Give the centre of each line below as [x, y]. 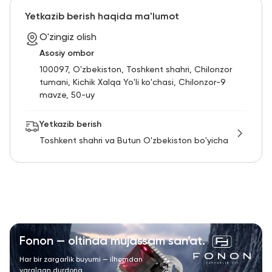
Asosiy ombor [67, 53]
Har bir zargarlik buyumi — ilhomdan [81, 260]
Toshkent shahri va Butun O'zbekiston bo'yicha [134, 141]
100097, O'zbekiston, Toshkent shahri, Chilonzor [136, 70]
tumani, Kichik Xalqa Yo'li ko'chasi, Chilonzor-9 [133, 82]
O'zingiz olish [68, 37]
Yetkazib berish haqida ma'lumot [102, 17]
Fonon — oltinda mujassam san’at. [112, 241]
